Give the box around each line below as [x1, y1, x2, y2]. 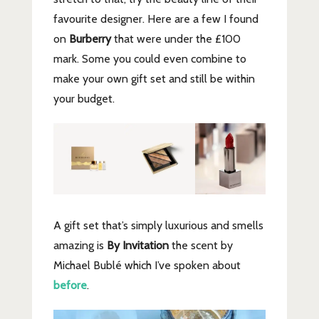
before [53, 278, 87, 292]
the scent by [168, 238, 233, 252]
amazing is [53, 238, 107, 252]
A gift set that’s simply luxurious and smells [53, 218, 263, 232]
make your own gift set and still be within [53, 72, 255, 86]
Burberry [68, 32, 111, 46]
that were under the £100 [110, 32, 241, 46]
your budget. [53, 92, 115, 106]
